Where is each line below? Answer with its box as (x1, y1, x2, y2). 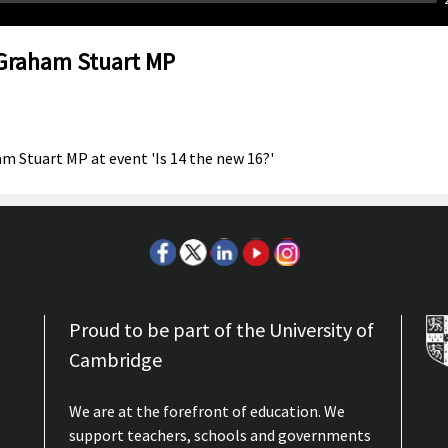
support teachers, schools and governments (69, 424, 372, 445)
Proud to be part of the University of (69, 316, 375, 342)
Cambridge (69, 346, 163, 372)
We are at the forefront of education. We (69, 400, 346, 421)
